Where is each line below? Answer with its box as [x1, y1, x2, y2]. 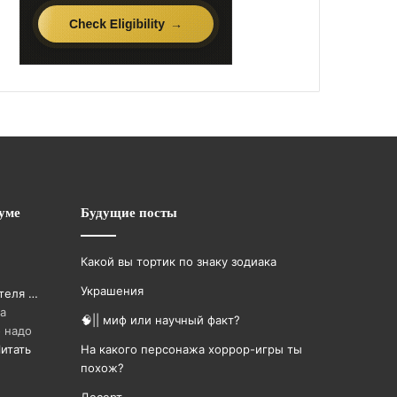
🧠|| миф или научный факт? [81, 313, 240, 327]
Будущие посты [81, 203, 177, 222]
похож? [81, 361, 124, 375]
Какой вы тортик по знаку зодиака [81, 254, 276, 269]
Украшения [81, 284, 144, 298]
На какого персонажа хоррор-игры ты [81, 342, 302, 356]
